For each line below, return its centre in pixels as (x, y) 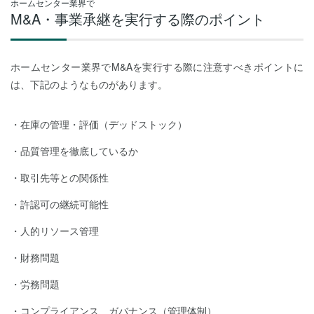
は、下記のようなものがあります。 (89, 84)
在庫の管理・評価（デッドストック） (104, 124)
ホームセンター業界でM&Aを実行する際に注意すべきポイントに (157, 66)
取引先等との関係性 (64, 177)
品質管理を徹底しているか (79, 150)
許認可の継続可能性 (64, 204)
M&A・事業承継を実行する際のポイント (138, 18)
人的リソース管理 (60, 230)
